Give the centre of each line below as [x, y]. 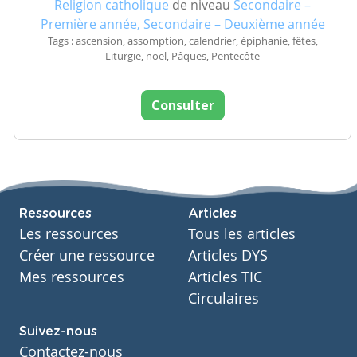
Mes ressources [72, 277]
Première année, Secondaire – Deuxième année [182, 24]
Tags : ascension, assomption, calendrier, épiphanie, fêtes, [182, 41]
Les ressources [69, 234]
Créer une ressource [87, 256]
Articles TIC [225, 277]
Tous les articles [242, 234]
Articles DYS [228, 256]
